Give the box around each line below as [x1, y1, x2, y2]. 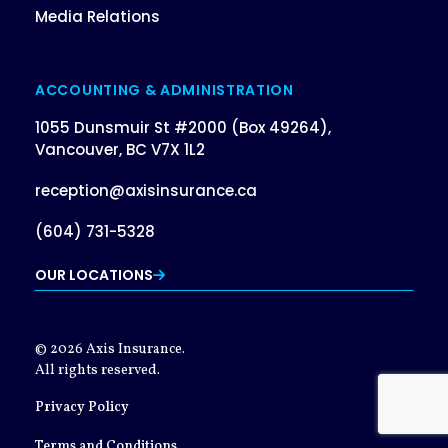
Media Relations [35, 5, 160, 27]
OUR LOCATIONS [35, 264, 153, 285]
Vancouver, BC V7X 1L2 [35, 139, 205, 161]
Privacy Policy [35, 397, 129, 417]
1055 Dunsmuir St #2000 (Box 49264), [35, 117, 331, 139]
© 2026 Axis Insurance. [35, 339, 185, 359]
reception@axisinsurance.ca [35, 180, 257, 202]
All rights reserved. [35, 360, 160, 380]
